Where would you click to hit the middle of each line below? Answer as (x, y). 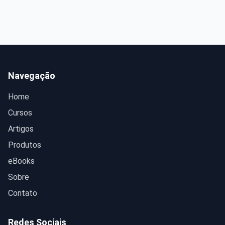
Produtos (25, 145)
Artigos (21, 129)
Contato (23, 193)
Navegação (32, 76)
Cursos (20, 113)
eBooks (21, 161)
